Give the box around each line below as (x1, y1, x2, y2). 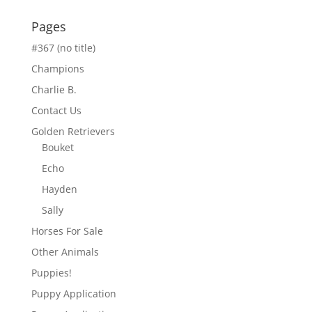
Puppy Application (31, 286, 116, 300)
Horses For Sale (31, 224, 103, 237)
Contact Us (31, 103, 81, 117)
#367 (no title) (31, 40, 95, 54)
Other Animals (31, 244, 99, 258)
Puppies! (31, 265, 72, 279)
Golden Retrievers (31, 124, 115, 138)
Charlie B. (31, 82, 77, 96)
